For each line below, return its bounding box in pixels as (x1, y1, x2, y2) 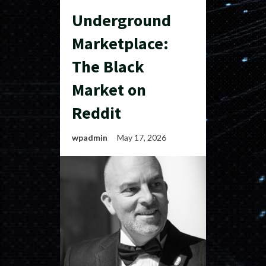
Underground (72, 9, 171, 31)
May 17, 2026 (117, 132, 168, 142)
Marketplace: (72, 33, 169, 54)
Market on (72, 79, 146, 100)
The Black (72, 56, 144, 77)
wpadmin (72, 132, 107, 142)
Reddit (72, 102, 121, 123)
